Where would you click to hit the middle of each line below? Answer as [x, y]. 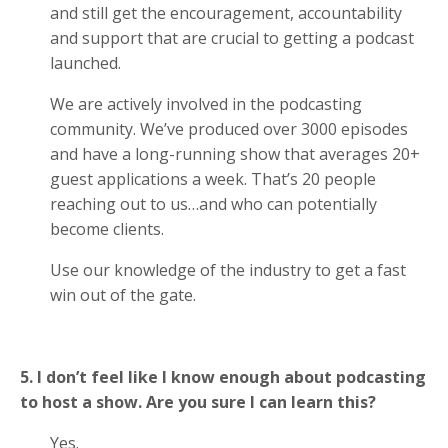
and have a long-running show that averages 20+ [235, 153]
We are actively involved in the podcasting [206, 103]
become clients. [109, 228]
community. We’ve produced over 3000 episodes [229, 128]
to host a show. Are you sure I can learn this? [200, 401]
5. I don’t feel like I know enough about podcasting [223, 376]
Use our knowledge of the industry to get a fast [228, 269]
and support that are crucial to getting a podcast [232, 37]
